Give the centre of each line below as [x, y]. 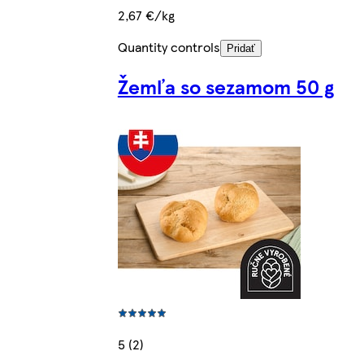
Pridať [240, 48]
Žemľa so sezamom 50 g [225, 87]
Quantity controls [169, 46]
